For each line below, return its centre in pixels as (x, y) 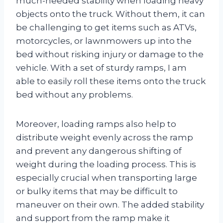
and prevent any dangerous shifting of (99, 151)
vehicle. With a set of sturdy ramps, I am (101, 67)
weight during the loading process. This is (106, 164)
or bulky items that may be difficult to (97, 191)
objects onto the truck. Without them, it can (111, 14)
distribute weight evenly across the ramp (105, 137)
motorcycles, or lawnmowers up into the (104, 41)
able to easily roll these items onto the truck (111, 81)
